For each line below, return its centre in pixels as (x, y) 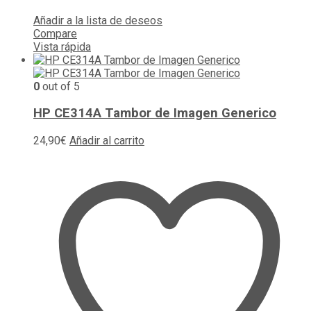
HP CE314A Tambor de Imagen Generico (155, 114)
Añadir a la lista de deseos (98, 20)
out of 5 (60, 86)
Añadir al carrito (107, 141)
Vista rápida (62, 47)
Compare (55, 33)
